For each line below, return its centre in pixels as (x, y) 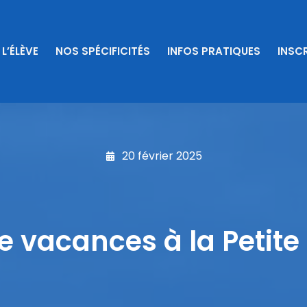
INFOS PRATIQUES (213, 51)
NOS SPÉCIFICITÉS (102, 51)
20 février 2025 (162, 156)
